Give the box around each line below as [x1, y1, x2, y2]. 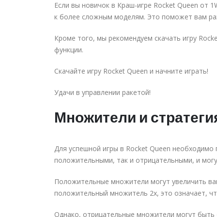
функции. [54, 45, 83, 54]
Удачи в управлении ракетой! [54, 87, 151, 97]
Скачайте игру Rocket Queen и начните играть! [54, 66, 208, 76]
